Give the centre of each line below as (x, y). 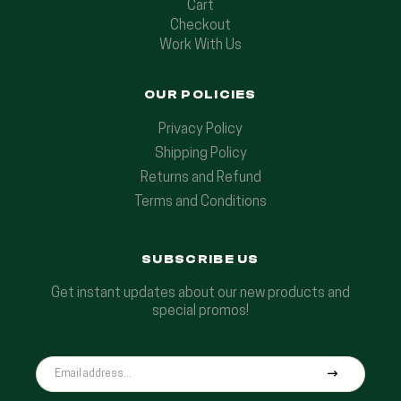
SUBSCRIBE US (200, 259)
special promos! (200, 311)
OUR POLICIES (200, 94)
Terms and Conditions (200, 202)
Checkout (200, 26)
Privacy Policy (200, 129)
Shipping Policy (200, 154)
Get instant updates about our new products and (200, 293)
